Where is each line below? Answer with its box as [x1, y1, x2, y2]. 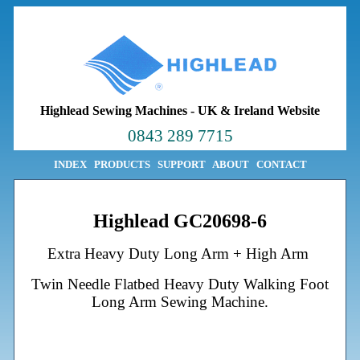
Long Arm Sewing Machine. [92, 292, 268, 310]
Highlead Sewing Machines [40, 104, 187, 117]
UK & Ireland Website [198, 104, 320, 117]
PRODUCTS [93, 158, 150, 170]
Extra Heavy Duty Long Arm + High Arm [47, 245, 313, 263]
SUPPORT [157, 158, 206, 170]
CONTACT [256, 158, 307, 170]
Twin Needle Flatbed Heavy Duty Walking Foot [31, 275, 329, 292]
